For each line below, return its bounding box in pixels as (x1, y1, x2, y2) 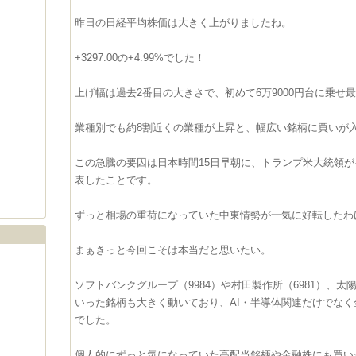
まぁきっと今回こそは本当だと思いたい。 (75, 244, 272, 257)
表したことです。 (75, 174, 158, 187)
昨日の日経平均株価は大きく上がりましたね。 (75, 17, 292, 29)
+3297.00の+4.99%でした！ (75, 52, 206, 64)
